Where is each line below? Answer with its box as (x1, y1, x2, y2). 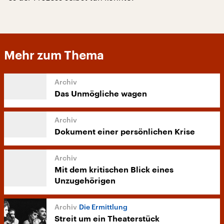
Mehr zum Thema (4, 49, 104, 61)
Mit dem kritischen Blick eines (54, 166, 173, 174)
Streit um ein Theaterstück (54, 215, 159, 223)
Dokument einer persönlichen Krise (54, 128, 195, 136)
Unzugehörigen (54, 177, 115, 185)
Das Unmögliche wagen (54, 90, 147, 98)
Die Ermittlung (79, 202, 127, 211)
